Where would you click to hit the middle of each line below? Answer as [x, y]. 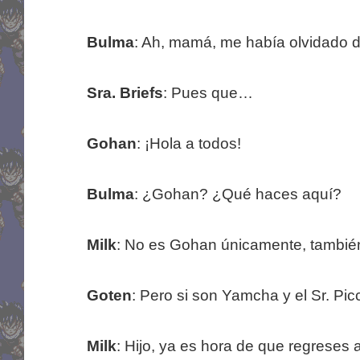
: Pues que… [208, 93]
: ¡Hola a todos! [188, 144]
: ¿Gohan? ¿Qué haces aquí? [237, 194]
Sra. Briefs [125, 93]
